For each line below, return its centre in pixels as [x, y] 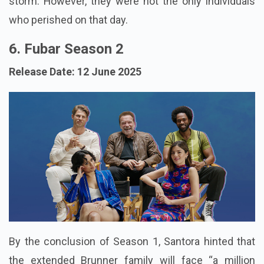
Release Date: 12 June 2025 [75, 71]
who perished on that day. [68, 19]
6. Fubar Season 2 [66, 49]
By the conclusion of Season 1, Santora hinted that [132, 242]
